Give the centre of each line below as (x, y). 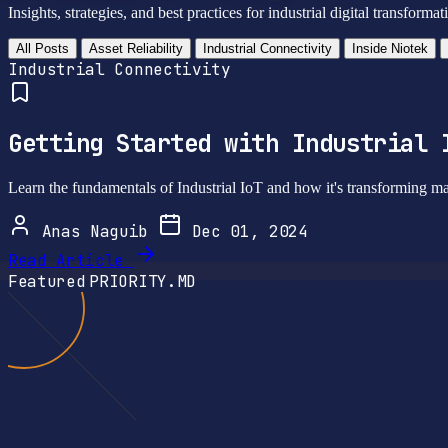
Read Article (66, 260)
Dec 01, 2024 (244, 231)
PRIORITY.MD (142, 281)
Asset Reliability (136, 48)
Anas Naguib (95, 231)
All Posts (42, 48)
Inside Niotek (390, 48)
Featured (47, 281)
